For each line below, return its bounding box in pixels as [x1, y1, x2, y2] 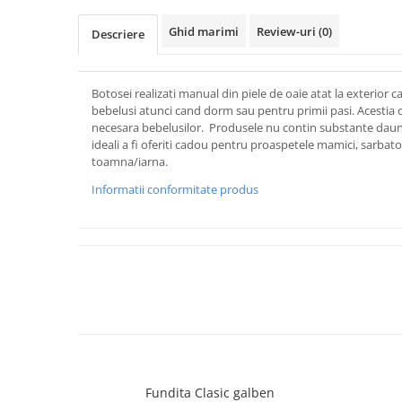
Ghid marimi [169, 23, 239, 39]
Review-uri [257, 23, 319, 39]
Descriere [92, 26, 144, 42]
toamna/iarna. [92, 153, 168, 170]
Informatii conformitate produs [92, 181, 258, 197]
